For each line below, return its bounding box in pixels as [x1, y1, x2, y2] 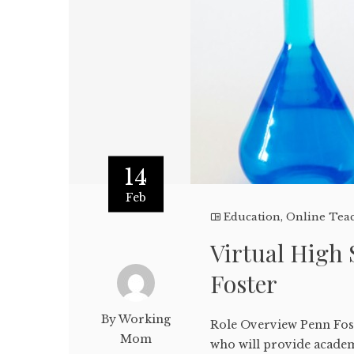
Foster [210, 268, 278, 299]
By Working [100, 312, 171, 326]
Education [224, 210, 281, 224]
